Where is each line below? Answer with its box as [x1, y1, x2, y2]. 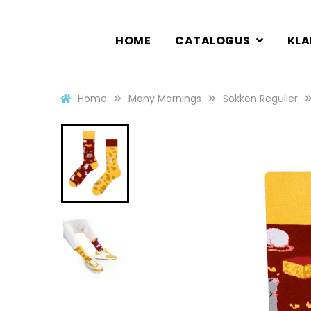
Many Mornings [128, 92, 201, 106]
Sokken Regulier [223, 92, 298, 106]
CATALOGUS [175, 33, 251, 49]
